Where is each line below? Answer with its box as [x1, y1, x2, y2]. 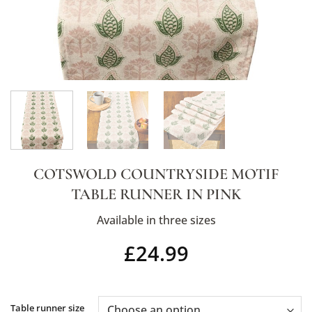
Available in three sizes [96, 212, 216, 228]
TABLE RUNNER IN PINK [70, 184, 242, 203]
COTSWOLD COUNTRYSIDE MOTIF [33, 164, 279, 183]
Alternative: [155, 290, 211, 304]
